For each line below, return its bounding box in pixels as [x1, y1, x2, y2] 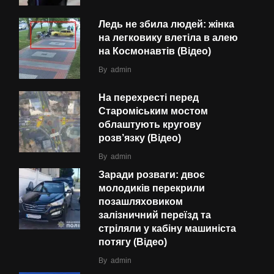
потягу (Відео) [98, 236, 167, 247]
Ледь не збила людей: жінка [98, 18, 234, 29]
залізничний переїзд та [98, 209, 211, 220]
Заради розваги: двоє [98, 169, 205, 180]
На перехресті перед [98, 92, 199, 103]
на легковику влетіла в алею [98, 32, 238, 43]
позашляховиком [98, 196, 183, 207]
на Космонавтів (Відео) [98, 45, 211, 56]
